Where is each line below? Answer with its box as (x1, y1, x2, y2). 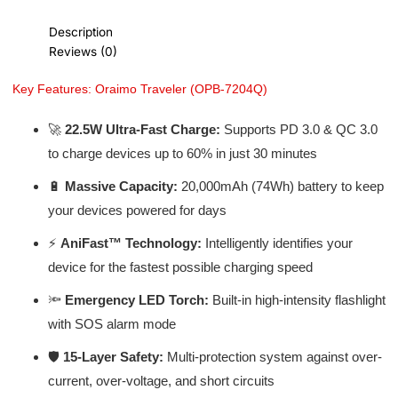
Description (48, 25, 113, 40)
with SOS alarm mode (47, 315, 176, 331)
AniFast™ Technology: (60, 235, 202, 251)
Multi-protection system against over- (163, 348, 382, 364)
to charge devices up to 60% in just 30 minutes (47, 145, 317, 161)
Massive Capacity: (64, 178, 178, 194)
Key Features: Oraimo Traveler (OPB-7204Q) (12, 82, 267, 96)
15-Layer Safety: (62, 348, 163, 364)
